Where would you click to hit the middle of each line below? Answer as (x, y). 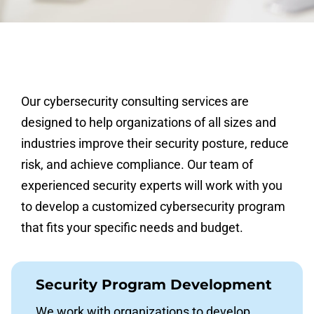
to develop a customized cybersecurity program (153, 206)
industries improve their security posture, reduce (155, 143)
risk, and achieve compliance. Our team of (137, 164)
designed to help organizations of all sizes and (149, 122)
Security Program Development (154, 285)
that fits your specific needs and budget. (132, 227)
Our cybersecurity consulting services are (135, 101)
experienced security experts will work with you (152, 185)
